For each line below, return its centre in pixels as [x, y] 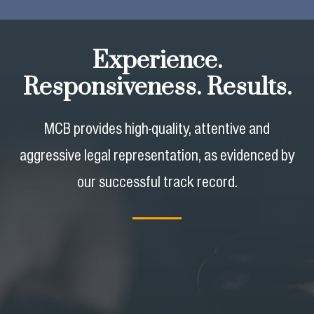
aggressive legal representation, [112, 155]
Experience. [157, 61]
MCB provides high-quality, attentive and [157, 128]
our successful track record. [157, 181]
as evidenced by [249, 155]
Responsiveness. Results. [157, 88]
